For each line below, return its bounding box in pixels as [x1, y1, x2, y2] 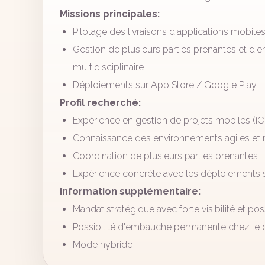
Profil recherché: [60, 97, 141, 108]
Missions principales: [60, 8, 160, 20]
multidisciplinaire [73, 62, 144, 73]
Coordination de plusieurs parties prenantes [73, 150, 258, 161]
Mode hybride [73, 239, 132, 250]
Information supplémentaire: [60, 186, 201, 197]
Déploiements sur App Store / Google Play [73, 79, 257, 91]
